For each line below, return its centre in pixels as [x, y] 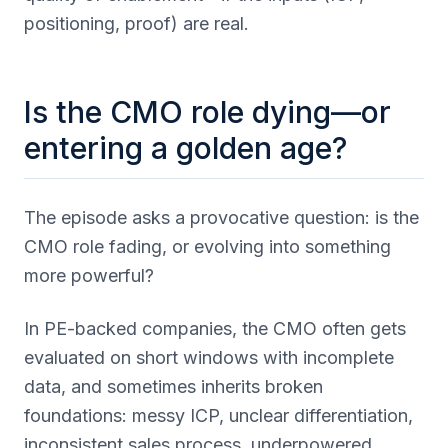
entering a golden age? [185, 148]
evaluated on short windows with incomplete [209, 357]
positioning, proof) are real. [136, 23]
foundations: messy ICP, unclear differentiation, [218, 415]
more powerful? [89, 275]
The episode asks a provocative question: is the [221, 217]
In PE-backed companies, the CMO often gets [215, 328]
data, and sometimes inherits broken [173, 386]
